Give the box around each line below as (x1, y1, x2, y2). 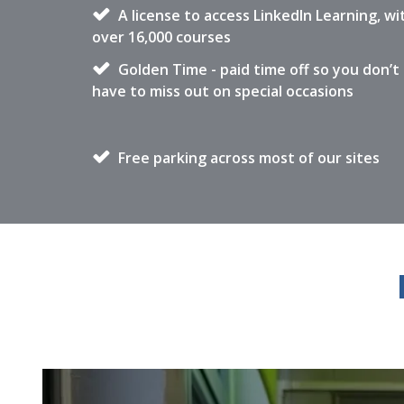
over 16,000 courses (92, 27, 231, 47)
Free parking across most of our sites (115, 148, 380, 168)
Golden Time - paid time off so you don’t (115, 60, 399, 79)
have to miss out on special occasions (92, 81, 353, 101)
